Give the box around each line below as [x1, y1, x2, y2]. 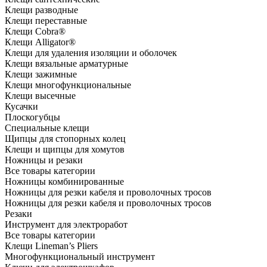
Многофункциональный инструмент [5, 252, 155, 262]
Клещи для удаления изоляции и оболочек [5, 48, 177, 58]
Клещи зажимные [5, 69, 77, 80]
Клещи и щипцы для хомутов [5, 144, 125, 155]
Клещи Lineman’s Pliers [5, 241, 98, 252]
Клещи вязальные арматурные [5, 58, 128, 69]
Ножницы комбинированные [5, 176, 124, 187]
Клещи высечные [5, 91, 76, 101]
